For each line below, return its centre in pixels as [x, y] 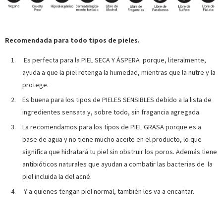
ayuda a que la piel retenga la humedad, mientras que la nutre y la [119, 73]
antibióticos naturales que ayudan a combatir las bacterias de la [117, 164]
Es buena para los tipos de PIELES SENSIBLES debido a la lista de [117, 100]
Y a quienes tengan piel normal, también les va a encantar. [108, 192]
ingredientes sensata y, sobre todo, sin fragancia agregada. [111, 112]
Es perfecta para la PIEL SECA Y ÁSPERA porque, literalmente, [114, 60]
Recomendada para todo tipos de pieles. [72, 40]
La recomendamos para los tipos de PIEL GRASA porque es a [112, 127]
